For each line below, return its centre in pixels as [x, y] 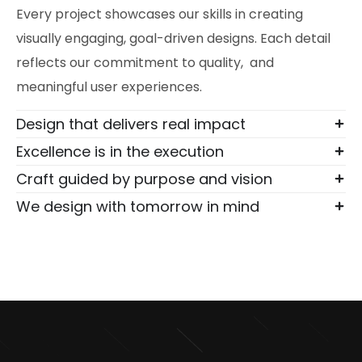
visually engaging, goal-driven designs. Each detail [173, 38]
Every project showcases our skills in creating [160, 14]
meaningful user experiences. [109, 86]
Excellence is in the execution [120, 151]
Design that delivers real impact [131, 124]
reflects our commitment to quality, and [145, 62]
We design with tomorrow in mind [138, 206]
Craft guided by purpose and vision [144, 179]
